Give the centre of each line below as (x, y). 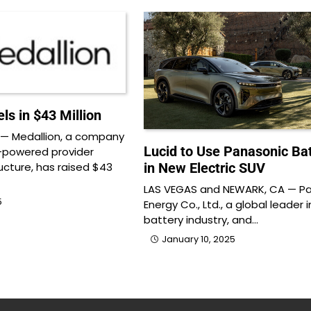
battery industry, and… (201, 220)
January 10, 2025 (198, 239)
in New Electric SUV (204, 168)
